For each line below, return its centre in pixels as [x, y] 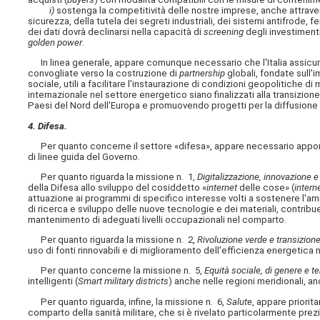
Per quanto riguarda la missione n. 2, [113, 240]
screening [224, 32]
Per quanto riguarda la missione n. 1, [113, 176]
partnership [202, 74]
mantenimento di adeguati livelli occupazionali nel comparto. [157, 219]
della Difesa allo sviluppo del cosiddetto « [117, 187]
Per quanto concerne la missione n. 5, [116, 271]
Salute [240, 301]
